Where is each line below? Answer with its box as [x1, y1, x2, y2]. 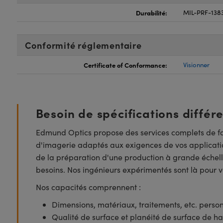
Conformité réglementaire [24, 39, 142, 51]
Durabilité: [136, 8, 168, 17]
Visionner [183, 60, 210, 69]
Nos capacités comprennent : [35, 182, 141, 192]
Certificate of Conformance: [84, 60, 168, 69]
